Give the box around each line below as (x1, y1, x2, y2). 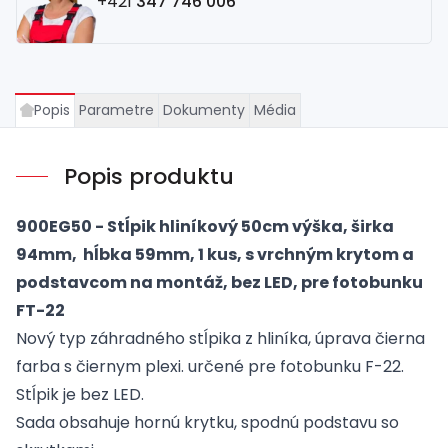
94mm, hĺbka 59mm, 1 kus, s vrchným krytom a (16, 242, 414, 266)
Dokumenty (163, 99, 245, 120)
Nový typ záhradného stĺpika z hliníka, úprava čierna (16, 326, 425, 350)
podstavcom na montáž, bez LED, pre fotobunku (16, 270, 423, 294)
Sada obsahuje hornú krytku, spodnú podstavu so (16, 410, 399, 434)
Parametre (79, 99, 154, 120)
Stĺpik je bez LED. (16, 382, 144, 406)
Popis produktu (64, 160, 234, 192)
